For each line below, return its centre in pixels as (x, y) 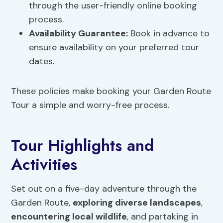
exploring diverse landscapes (137, 203)
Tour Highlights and (83, 146)
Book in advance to (169, 34)
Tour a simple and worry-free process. (90, 105)
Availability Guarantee (78, 34)
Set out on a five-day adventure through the (104, 189)
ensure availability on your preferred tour (114, 48)
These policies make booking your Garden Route (111, 91)
